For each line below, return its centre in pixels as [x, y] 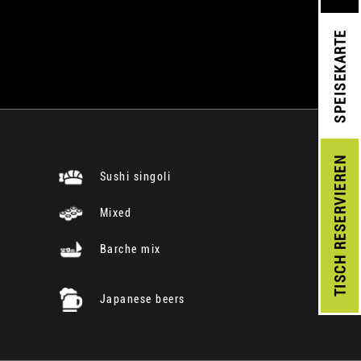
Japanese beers [141, 299]
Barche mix [129, 249]
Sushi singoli [133, 176]
